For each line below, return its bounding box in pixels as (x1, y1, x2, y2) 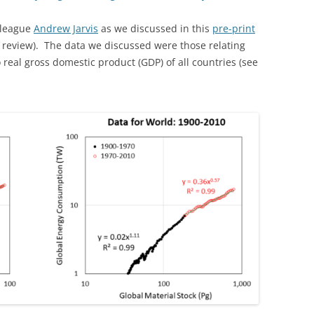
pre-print (212, 22, 255, 35)
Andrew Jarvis (34, 22, 98, 35)
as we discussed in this (98, 22, 212, 35)
